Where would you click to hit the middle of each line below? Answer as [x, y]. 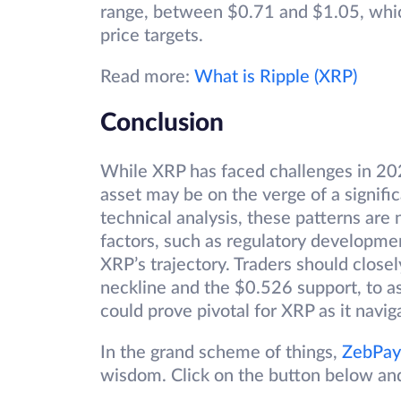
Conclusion [162, 123]
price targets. [152, 36]
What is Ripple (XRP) [276, 77]
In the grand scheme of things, [221, 353]
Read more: [147, 77]
